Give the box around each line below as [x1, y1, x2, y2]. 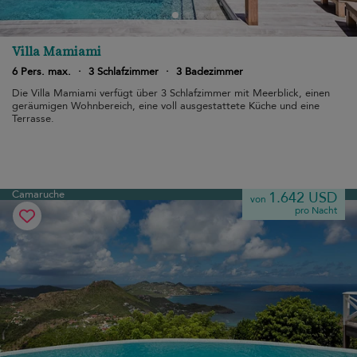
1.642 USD [269, 188, 337, 208]
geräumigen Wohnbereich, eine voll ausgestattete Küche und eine [12, 99, 320, 113]
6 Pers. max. [12, 65, 71, 79]
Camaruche [12, 187, 65, 202]
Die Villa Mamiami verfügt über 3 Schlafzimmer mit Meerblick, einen [12, 86, 330, 100]
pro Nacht [295, 204, 337, 217]
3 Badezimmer [176, 65, 243, 79]
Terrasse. [12, 112, 54, 126]
